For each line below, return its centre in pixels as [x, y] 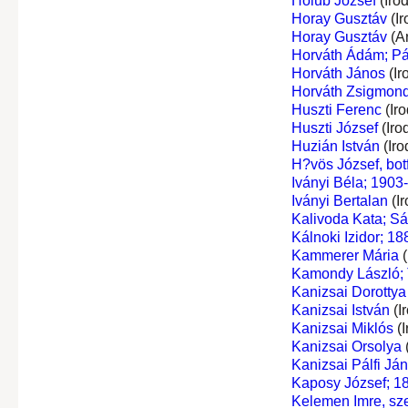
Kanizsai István [340, 310]
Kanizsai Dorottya [348, 291]
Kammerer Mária [345, 255]
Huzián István [335, 146]
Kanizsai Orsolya [346, 346]
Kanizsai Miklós [342, 328]
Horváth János [338, 73]
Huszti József [334, 127]
